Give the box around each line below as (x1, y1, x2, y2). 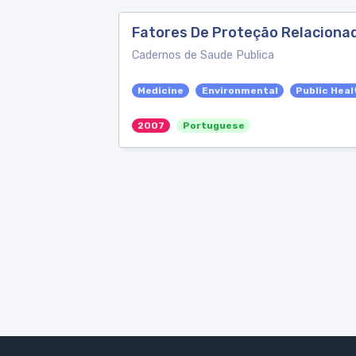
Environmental (201, 85, 278, 96)
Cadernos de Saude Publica (132, 48, 274, 62)
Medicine (137, 85, 184, 96)
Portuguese (182, 120, 245, 131)
